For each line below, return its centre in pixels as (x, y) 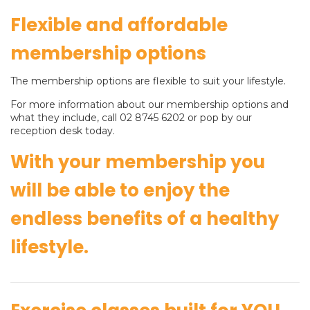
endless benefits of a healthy (145, 219)
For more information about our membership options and (149, 104)
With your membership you (138, 162)
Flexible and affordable (119, 25)
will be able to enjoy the (120, 190)
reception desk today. (63, 131)
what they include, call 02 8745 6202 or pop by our (131, 118)
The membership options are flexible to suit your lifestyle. (148, 81)
